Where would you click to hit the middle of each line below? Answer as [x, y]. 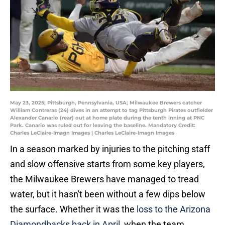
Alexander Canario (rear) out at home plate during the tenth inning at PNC [107, 118]
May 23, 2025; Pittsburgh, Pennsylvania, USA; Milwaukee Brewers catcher [106, 103]
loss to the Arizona [174, 209]
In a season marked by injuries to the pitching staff [110, 149]
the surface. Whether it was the [73, 209]
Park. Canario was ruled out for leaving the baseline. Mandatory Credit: [103, 126]
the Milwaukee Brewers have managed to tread [104, 179]
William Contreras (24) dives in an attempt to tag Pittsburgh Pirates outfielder [111, 110]
